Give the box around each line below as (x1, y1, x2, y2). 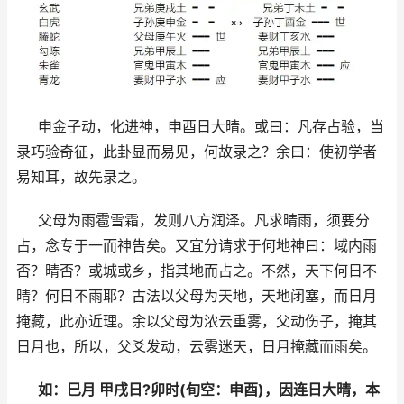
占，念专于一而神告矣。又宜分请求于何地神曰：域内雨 (16, 236, 377, 255)
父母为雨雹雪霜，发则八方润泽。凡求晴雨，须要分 (38, 211, 370, 230)
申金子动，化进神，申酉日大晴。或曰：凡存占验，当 (38, 117, 384, 136)
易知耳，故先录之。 (16, 168, 146, 187)
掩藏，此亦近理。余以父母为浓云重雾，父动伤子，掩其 (16, 312, 377, 331)
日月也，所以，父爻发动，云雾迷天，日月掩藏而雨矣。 (16, 337, 377, 356)
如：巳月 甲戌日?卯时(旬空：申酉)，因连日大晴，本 (38, 381, 380, 399)
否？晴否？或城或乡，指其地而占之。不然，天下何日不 (16, 262, 377, 280)
